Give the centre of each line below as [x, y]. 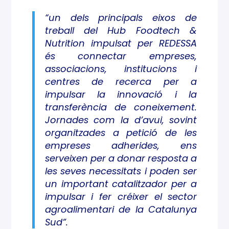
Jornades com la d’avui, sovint [121, 120]
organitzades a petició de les [121, 133]
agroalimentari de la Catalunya [121, 209]
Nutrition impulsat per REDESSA [121, 43]
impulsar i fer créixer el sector [121, 197]
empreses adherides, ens [121, 145]
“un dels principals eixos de [121, 18]
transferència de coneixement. [121, 107]
